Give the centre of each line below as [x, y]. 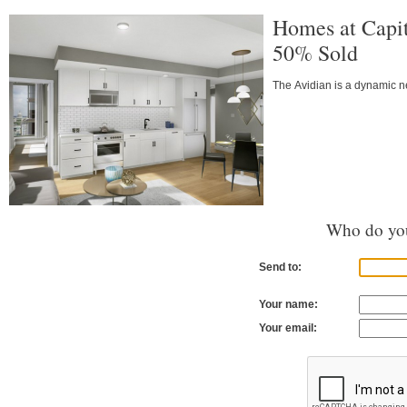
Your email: [288, 328]
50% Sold [315, 53]
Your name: [288, 305]
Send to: [280, 268]
